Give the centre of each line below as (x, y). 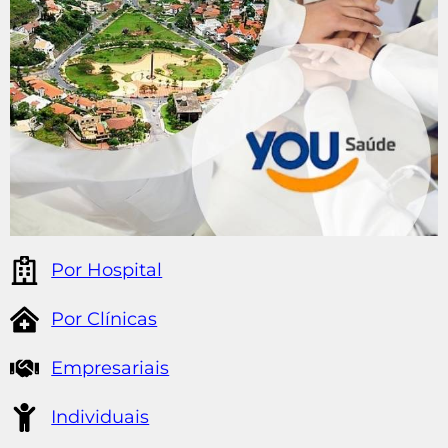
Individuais (100, 416)
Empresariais (110, 367)
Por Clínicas (104, 318)
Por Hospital (107, 269)
